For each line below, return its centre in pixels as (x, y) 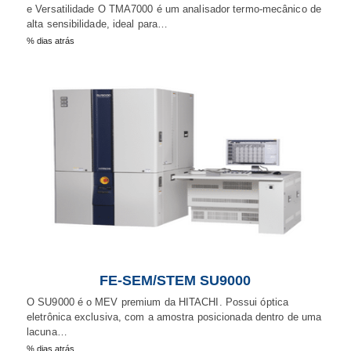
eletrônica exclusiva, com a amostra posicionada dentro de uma (174, 317)
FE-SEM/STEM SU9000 (175, 281)
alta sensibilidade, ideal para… (98, 24)
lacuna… (47, 332)
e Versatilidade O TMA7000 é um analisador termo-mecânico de (174, 9)
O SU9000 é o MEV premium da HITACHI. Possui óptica (158, 302)
